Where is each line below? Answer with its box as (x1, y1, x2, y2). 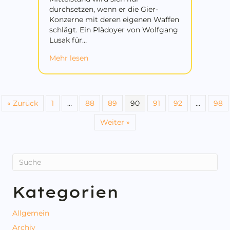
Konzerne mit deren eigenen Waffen (49, 14, 179, 24)
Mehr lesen (49, 53, 88, 63)
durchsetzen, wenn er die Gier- (49, 4, 158, 14)
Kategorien (12, 182, 119, 202)
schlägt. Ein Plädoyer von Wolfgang (49, 25, 178, 34)
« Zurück (7, 98, 38, 108)
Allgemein (12, 208, 49, 218)
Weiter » (100, 117, 130, 127)
